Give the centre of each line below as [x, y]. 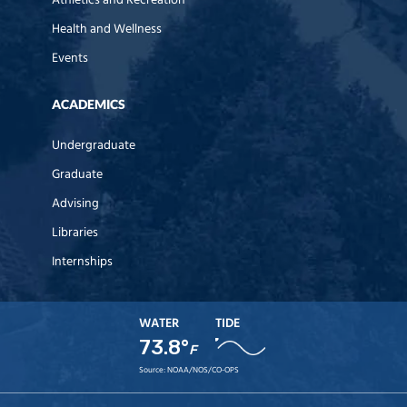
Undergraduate [94, 145]
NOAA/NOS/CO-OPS [203, 370]
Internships [82, 262]
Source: [153, 370]
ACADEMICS [89, 104]
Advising [75, 203]
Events [70, 58]
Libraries [75, 233]
